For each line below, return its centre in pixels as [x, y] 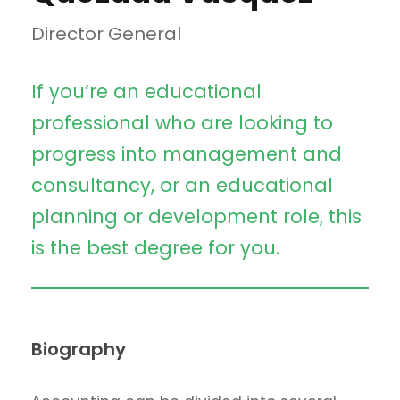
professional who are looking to [182, 123]
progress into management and [187, 154]
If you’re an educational [146, 92]
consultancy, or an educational [182, 186]
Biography [79, 350]
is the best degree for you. [155, 248]
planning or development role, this [196, 217]
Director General [106, 34]
